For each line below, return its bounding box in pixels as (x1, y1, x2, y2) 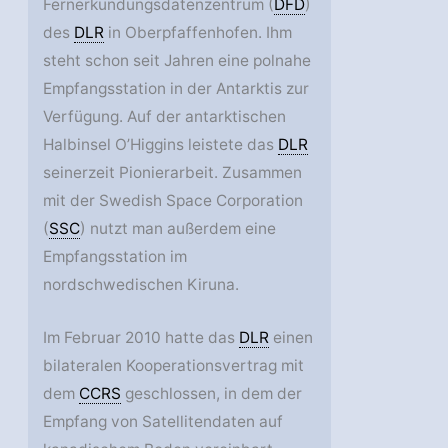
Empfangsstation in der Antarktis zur (43, 78, 310, 98)
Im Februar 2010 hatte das (43, 327, 240, 347)
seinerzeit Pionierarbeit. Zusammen (43, 162, 303, 182)
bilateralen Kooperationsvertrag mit (43, 355, 305, 375)
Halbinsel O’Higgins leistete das (43, 134, 279, 154)
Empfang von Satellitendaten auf (43, 411, 284, 431)
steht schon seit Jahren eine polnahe (43, 50, 312, 70)
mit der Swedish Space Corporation (43, 190, 304, 210)
